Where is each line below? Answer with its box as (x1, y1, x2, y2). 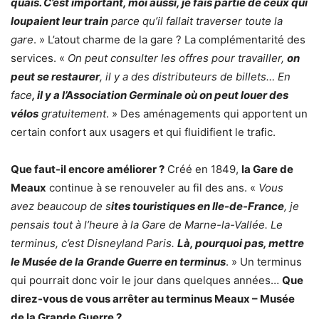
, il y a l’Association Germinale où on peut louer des (32, 88, 288, 103)
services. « (11, 51, 68, 66)
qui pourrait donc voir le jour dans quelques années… (11, 273, 282, 288)
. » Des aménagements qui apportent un (106, 107, 308, 121)
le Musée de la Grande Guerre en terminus (11, 255, 226, 269)
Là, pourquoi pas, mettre (177, 236, 304, 251)
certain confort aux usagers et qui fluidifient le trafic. (11, 125, 276, 140)
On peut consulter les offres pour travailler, (68, 51, 287, 66)
